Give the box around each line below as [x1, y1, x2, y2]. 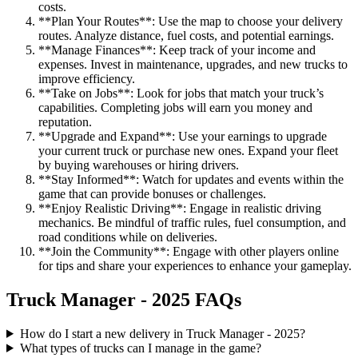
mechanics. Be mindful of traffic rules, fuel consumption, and [38, 216, 346, 230]
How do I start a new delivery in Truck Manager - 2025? [19, 326, 305, 340]
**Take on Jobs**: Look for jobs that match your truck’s [38, 86, 324, 101]
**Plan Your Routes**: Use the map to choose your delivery [38, 14, 343, 29]
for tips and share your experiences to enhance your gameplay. [38, 259, 352, 273]
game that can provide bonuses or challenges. [38, 187, 266, 201]
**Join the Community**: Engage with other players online [38, 245, 339, 259]
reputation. [38, 115, 92, 129]
